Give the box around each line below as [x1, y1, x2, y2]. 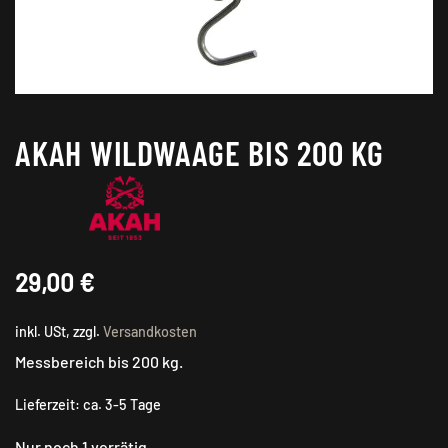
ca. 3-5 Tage [83, 396, 161, 413]
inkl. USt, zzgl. [15, 323, 103, 340]
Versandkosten [103, 323, 197, 340]
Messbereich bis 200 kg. [15, 352, 183, 371]
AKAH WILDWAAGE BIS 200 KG [15, 132, 384, 173]
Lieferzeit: [15, 396, 83, 413]
